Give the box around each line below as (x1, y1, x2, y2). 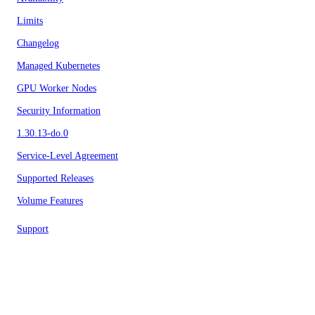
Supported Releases (17, 173, 94, 184)
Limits (17, 15, 43, 26)
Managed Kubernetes (17, 60, 100, 71)
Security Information (17, 105, 101, 116)
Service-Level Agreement (17, 150, 118, 161)
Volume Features (17, 195, 83, 206)
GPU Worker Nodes (17, 83, 96, 94)
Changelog (17, 38, 59, 49)
